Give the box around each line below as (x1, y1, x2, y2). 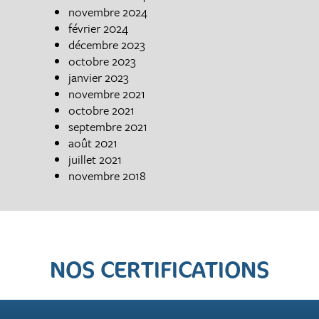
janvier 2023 (68, 68, 129, 86)
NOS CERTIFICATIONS (49, 254, 270, 285)
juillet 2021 (68, 150, 122, 168)
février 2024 (68, 19, 128, 37)
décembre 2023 (68, 35, 145, 53)
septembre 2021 (68, 117, 147, 135)
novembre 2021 (68, 84, 145, 103)
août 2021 (68, 133, 117, 152)
